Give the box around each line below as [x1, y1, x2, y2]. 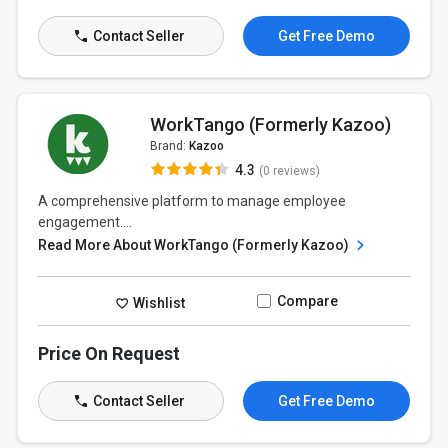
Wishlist [130, 294, 186, 311]
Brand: [149, 139, 189, 153]
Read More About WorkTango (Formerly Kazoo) [38, 237, 353, 253]
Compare [276, 293, 338, 309]
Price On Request [38, 343, 181, 364]
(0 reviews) [258, 164, 320, 178]
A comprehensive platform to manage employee [38, 193, 347, 209]
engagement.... [38, 214, 133, 230]
